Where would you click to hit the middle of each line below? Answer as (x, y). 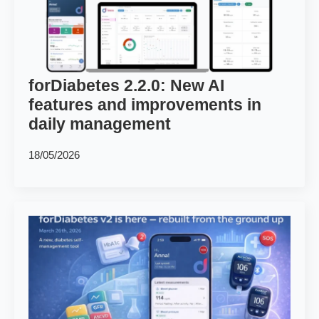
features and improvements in (145, 105)
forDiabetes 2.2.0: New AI (126, 85)
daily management (100, 124)
